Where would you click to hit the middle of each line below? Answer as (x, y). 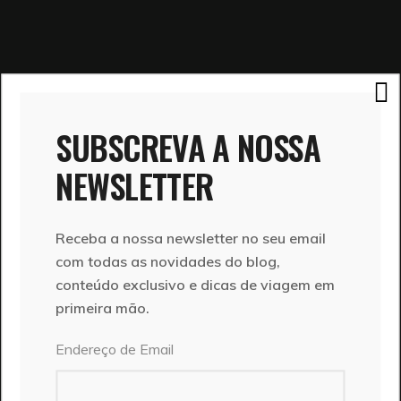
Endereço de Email (115, 349)
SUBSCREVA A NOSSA (188, 147)
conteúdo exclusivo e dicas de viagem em (196, 284)
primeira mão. (103, 307)
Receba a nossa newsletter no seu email (191, 238)
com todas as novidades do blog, (168, 261)
